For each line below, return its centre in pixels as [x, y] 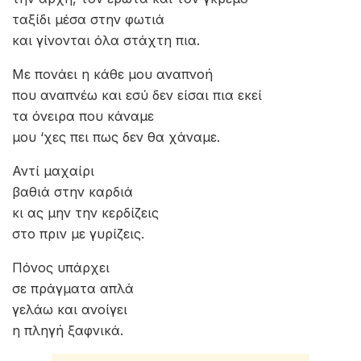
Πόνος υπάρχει [61, 268]
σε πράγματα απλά [73, 288]
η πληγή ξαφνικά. [68, 330]
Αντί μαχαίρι [53, 171]
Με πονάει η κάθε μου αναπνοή [112, 74]
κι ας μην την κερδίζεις [85, 213]
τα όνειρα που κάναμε [83, 116]
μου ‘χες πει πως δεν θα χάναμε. [116, 137]
